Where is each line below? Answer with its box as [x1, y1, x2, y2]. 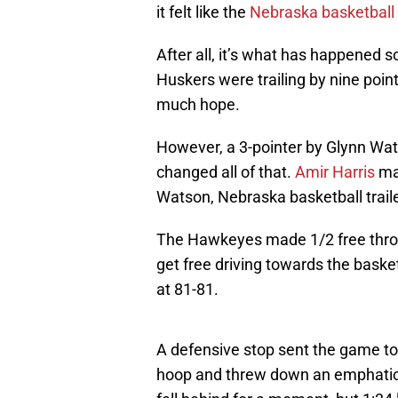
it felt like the [156, 3, 250, 22]
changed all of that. [156, 163, 295, 182]
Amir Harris [295, 163, 375, 182]
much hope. [156, 95, 240, 115]
